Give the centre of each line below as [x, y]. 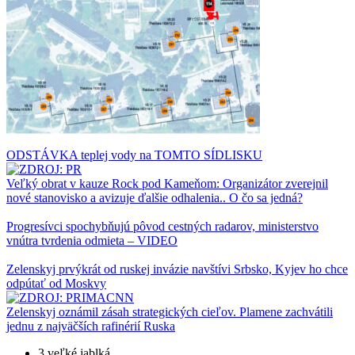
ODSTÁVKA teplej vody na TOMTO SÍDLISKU [134, 155]
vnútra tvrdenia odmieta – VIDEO [92, 241]
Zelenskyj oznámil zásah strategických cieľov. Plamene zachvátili [170, 312]
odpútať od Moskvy [56, 284]
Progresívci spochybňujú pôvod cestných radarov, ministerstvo [162, 227]
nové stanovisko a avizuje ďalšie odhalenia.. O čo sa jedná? [155, 198]
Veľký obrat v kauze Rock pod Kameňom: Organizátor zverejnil [167, 184]
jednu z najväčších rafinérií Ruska [91, 326]
